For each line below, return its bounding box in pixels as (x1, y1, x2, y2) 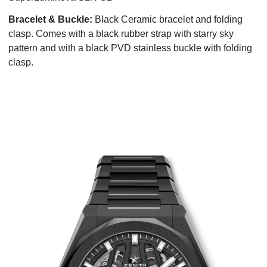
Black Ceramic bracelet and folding (95, 14, 243, 25)
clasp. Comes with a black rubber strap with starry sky (8, 29, 234, 39)
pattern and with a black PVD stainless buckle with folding (8, 43, 252, 54)
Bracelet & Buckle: (8, 14, 92, 25)
